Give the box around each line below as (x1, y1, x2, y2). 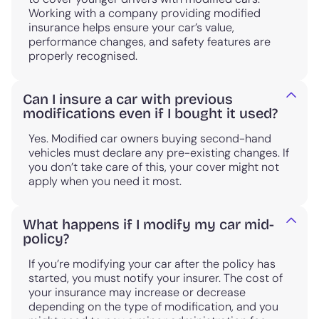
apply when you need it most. (28, 173, 182, 189)
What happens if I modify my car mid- (23, 215, 274, 233)
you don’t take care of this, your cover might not (28, 159, 279, 174)
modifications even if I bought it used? (23, 104, 278, 122)
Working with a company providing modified (28, 5, 261, 21)
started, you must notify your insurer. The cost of (28, 270, 283, 286)
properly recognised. (28, 48, 137, 63)
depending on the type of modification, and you (28, 298, 278, 314)
